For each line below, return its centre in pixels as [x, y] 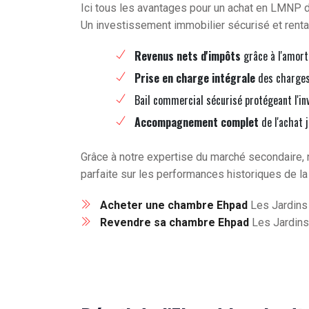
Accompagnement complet [197, 122]
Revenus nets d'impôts [188, 56]
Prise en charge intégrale [195, 78]
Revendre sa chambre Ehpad [175, 223]
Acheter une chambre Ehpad [174, 206]
